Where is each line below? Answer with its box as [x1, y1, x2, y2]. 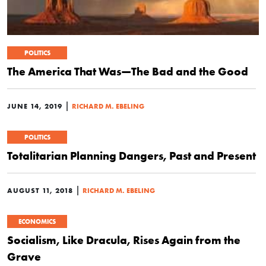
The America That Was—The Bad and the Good [7, 64, 248, 78]
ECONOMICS [18, 217, 56, 226]
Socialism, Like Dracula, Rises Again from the [7, 233, 240, 247]
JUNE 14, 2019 [7, 102, 62, 110]
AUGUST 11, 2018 [7, 186, 73, 195]
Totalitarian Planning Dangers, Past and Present [7, 148, 256, 163]
